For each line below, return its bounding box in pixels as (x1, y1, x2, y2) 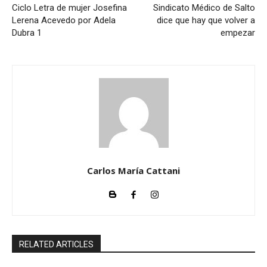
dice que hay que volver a (156, 14, 255, 26)
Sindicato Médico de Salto (153, 2, 255, 13)
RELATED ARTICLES (19, 239, 94, 249)
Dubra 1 (12, 27, 42, 38)
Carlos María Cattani (87, 164, 180, 176)
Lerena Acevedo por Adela (12, 14, 116, 26)
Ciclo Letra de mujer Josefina (12, 2, 127, 13)
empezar (220, 27, 255, 38)
